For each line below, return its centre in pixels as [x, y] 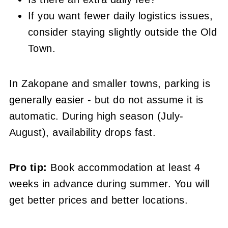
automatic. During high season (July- [96, 116]
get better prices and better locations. [98, 200]
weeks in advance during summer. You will [109, 183]
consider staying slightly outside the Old [122, 32]
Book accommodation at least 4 [124, 167]
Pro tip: [28, 167]
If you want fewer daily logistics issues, [120, 16]
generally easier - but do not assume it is [106, 99]
